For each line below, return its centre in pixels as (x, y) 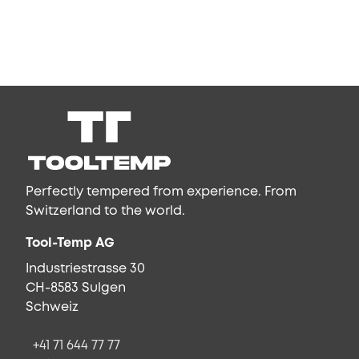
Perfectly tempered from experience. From (161, 192)
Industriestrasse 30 (85, 269)
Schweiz (52, 308)
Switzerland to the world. (105, 212)
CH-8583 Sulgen (76, 288)
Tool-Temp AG (70, 244)
